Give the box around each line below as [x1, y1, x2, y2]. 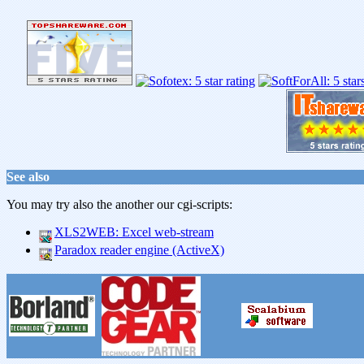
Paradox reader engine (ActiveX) [54, 243, 224, 257]
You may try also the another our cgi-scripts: [6, 197, 232, 211]
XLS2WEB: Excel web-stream [54, 225, 214, 239]
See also [6, 170, 50, 184]
